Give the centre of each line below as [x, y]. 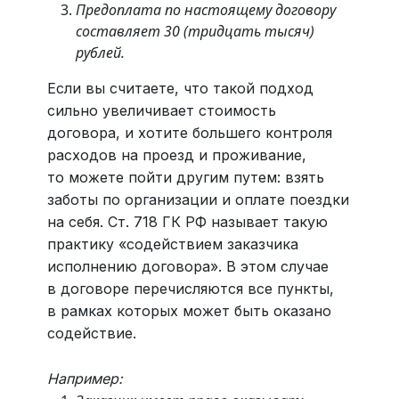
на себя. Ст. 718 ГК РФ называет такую [187, 222]
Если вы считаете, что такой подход [180, 89]
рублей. [100, 53]
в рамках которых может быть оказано [189, 311]
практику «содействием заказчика [172, 244]
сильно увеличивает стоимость [161, 111]
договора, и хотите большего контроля [189, 133]
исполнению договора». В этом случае [187, 267]
